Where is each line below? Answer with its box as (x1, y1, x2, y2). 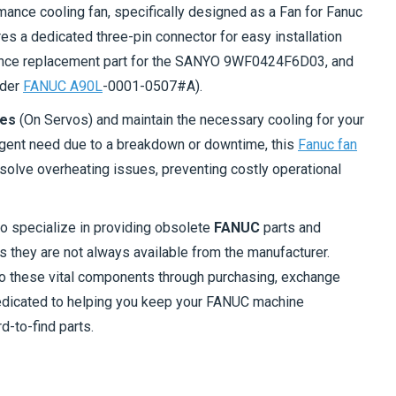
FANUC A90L (23, 77, 103, 95)
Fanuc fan (298, 135, 357, 153)
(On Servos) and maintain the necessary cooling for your (16, 110, 364, 128)
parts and (260, 218, 321, 236)
